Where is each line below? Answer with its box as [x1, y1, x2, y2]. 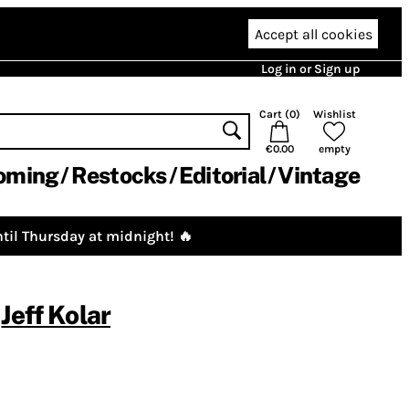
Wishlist [312, 108, 356, 121]
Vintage [278, 162, 360, 189]
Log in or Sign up [261, 61, 360, 77]
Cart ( [258, 108, 289, 121]
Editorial [178, 162, 266, 189]
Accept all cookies [254, 25, 372, 43]
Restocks [70, 162, 167, 189]
